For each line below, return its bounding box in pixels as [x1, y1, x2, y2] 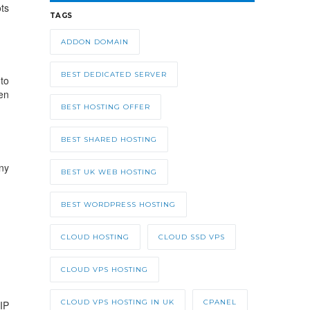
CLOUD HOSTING [60, 232, 129, 242]
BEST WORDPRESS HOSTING [60, 200, 176, 210]
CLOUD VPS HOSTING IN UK [60, 298, 174, 307]
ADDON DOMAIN [60, 37, 129, 47]
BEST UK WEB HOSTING [60, 167, 157, 177]
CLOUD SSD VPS [158, 232, 225, 242]
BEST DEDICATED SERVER [60, 70, 167, 80]
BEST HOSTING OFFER [60, 102, 150, 112]
